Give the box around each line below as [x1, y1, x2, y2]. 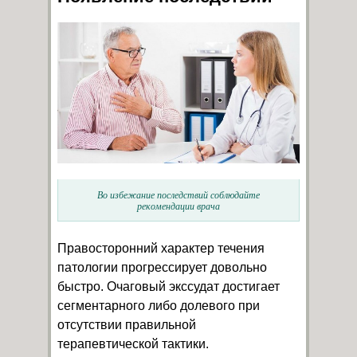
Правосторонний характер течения [57, 241, 265, 255]
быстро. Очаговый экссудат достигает [57, 279, 280, 293]
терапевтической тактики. [57, 336, 209, 351]
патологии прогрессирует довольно [57, 260, 267, 274]
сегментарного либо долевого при [57, 298, 260, 312]
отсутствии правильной [57, 317, 196, 331]
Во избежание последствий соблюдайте [97, 187, 260, 201]
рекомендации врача [137, 198, 220, 212]
